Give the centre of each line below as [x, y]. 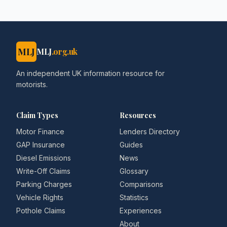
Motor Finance [40, 131]
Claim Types [37, 115]
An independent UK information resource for [90, 73]
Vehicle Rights [40, 197]
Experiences [141, 211]
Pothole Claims [41, 211]
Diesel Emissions [44, 158]
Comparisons [141, 184]
